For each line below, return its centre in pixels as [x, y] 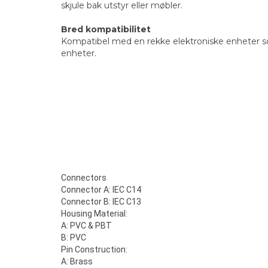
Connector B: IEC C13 [101, 202]
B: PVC [74, 237]
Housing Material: [94, 214]
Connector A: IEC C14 [101, 190]
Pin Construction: [94, 249]
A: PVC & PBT [86, 226]
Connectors [84, 178]
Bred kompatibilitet [106, 29]
